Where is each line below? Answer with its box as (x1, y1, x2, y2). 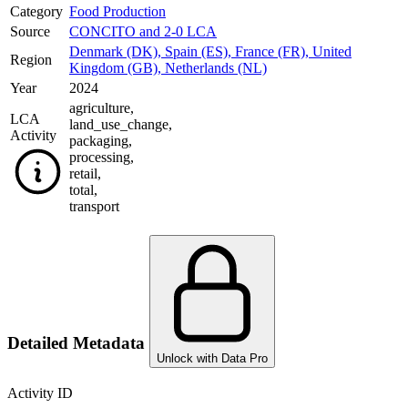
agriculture (69, 100, 130, 117)
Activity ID (7, 384, 73, 401)
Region (10, 52, 52, 68)
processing (69, 149, 130, 166)
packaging (69, 133, 128, 149)
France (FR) (235, 44, 305, 60)
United (312, 44, 352, 60)
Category (10, 4, 63, 20)
